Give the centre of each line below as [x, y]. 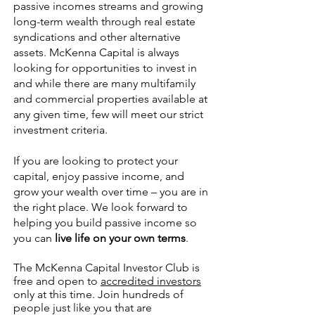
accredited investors [151, 281]
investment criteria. [60, 130]
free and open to [57, 281]
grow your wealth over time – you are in [111, 192]
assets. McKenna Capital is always [96, 52]
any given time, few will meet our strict [108, 114]
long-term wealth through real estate [104, 21]
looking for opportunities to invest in [105, 68]
